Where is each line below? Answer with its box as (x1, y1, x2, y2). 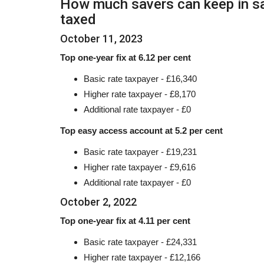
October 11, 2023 (60, 32, 143, 45)
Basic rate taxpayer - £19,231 (84, 146, 197, 157)
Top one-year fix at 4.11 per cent (60, 215, 190, 226)
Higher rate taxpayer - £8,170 (84, 88, 196, 99)
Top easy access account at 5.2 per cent (60, 125, 223, 136)
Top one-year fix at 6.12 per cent (60, 52, 191, 62)
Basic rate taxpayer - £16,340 (84, 73, 197, 84)
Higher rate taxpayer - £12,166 (84, 252, 200, 262)
